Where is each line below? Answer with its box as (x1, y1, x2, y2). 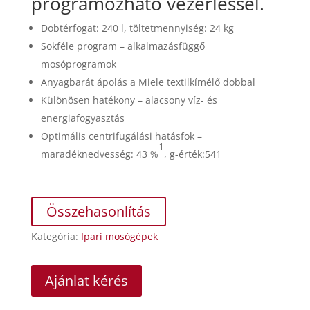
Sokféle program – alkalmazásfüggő (40, 39, 205, 53)
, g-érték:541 (163, 147, 221, 161)
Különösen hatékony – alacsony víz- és (40, 93, 217, 107)
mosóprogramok (40, 57, 116, 71)
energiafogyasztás (40, 111, 125, 125)
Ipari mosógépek (80, 229, 158, 243)
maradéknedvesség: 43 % (40, 147, 158, 161)
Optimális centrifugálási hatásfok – (40, 129, 202, 143)
